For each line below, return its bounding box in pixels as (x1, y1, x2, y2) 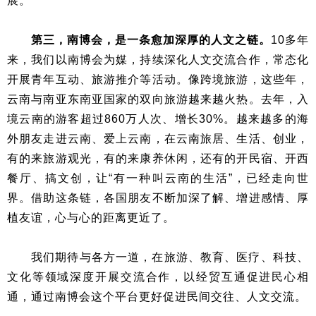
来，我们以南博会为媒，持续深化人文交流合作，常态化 (7, 54, 309, 66)
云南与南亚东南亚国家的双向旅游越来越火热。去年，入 (7, 93, 309, 106)
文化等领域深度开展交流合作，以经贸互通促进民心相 (7, 271, 309, 284)
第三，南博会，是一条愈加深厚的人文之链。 (31, 34, 271, 47)
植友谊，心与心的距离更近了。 (7, 212, 175, 224)
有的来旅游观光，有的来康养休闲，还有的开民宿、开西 (7, 152, 309, 165)
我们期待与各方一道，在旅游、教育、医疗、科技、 (31, 251, 309, 264)
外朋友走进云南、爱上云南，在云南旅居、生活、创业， (7, 133, 309, 145)
